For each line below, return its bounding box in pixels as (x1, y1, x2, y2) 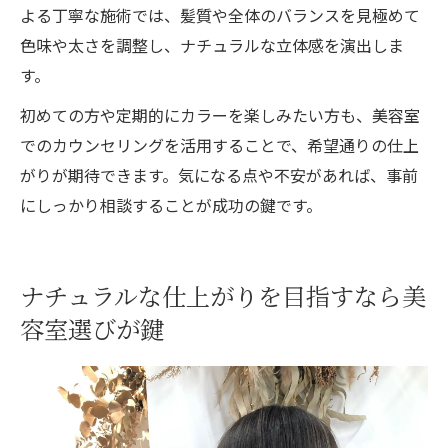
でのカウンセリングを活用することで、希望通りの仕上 (20, 132, 419, 157)
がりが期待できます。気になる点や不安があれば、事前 (20, 162, 418, 187)
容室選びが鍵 (20, 312, 164, 345)
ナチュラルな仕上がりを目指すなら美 (20, 279, 426, 312)
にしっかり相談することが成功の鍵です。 (20, 192, 322, 217)
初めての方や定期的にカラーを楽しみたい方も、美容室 (20, 102, 420, 127)
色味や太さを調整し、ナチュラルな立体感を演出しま (20, 32, 404, 57)
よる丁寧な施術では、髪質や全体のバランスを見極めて (20, 2, 420, 27)
